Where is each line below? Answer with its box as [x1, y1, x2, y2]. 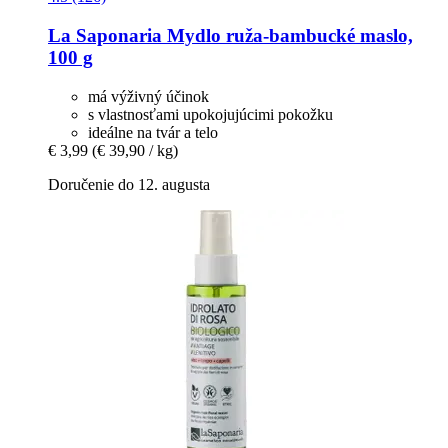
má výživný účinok [88, 87, 209, 105]
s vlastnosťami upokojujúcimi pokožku [88, 105, 333, 123]
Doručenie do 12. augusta [48, 175, 210, 193]
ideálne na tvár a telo [88, 123, 218, 141]
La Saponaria [48, 25, 162, 47]
